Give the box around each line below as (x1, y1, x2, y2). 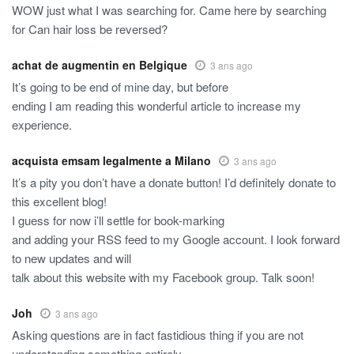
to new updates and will (12, 250, 131, 267)
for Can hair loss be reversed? (12, 21, 168, 38)
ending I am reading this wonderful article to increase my (12, 97, 301, 115)
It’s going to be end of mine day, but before (12, 78, 228, 96)
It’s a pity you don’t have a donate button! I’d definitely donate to (12, 174, 336, 191)
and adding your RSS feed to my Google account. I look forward (12, 231, 340, 248)
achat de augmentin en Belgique (12, 57, 187, 73)
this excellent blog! (12, 193, 107, 210)
